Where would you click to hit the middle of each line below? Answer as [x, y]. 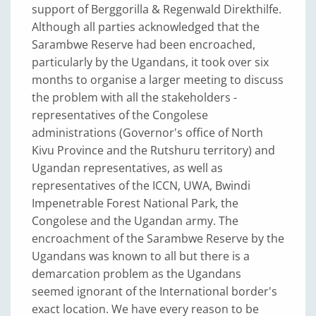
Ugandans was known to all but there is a [141, 256]
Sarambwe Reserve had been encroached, [144, 44]
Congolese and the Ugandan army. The [135, 220]
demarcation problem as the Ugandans [136, 273]
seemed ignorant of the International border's [154, 291]
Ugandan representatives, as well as [127, 168]
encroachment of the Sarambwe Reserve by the [158, 238]
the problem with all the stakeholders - [134, 97]
